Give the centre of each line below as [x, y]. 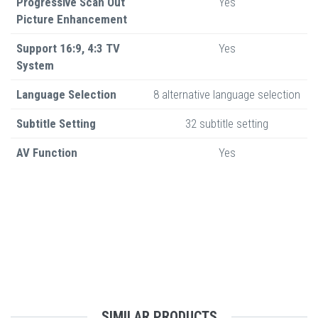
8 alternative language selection [227, 94]
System [35, 65]
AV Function [47, 152]
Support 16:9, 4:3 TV [68, 48]
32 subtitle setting [227, 123]
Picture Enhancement [72, 19]
